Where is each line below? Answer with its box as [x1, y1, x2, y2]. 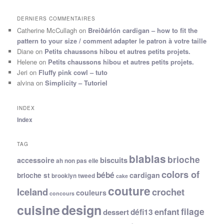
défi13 [130, 206, 153, 217]
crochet [152, 185, 185, 198]
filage [181, 205, 205, 217]
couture [108, 182, 151, 199]
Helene [17, 57, 37, 67]
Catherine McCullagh [17, 25, 77, 35]
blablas [129, 151, 166, 166]
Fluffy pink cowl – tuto [38, 67, 108, 77]
